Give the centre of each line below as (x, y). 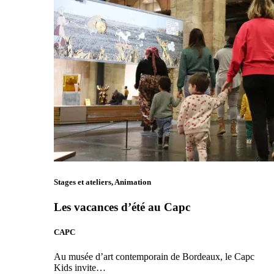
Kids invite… (80, 267)
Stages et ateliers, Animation (102, 182)
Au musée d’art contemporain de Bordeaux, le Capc (154, 256)
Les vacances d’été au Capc (122, 207)
